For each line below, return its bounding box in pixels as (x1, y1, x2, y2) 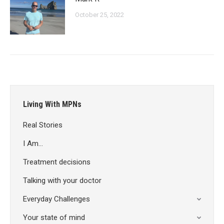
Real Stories (23, 120, 62, 130)
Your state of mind (23, 213, 85, 222)
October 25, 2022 (75, 11, 124, 19)
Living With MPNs (23, 99, 81, 109)
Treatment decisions (23, 157, 90, 167)
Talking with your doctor (23, 176, 101, 185)
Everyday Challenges (23, 194, 90, 204)
